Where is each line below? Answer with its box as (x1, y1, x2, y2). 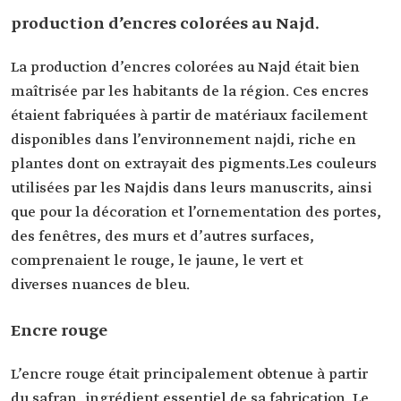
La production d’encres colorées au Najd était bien (11, 58, 360, 77)
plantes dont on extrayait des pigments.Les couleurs (11, 155, 377, 174)
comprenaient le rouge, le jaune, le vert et (11, 252, 303, 270)
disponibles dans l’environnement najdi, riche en (11, 131, 356, 149)
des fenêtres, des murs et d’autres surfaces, (11, 227, 314, 246)
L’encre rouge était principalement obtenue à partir (11, 365, 368, 384)
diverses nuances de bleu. (11, 276, 190, 294)
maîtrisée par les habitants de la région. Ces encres (11, 82, 369, 101)
